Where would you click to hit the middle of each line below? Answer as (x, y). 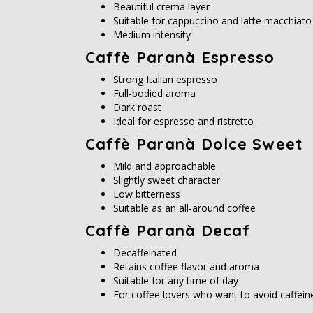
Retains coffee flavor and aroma (186, 267)
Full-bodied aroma (154, 94)
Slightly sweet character (167, 180)
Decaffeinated (145, 253)
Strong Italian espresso (165, 80)
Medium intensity (152, 35)
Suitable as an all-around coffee (184, 208)
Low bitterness (147, 194)
